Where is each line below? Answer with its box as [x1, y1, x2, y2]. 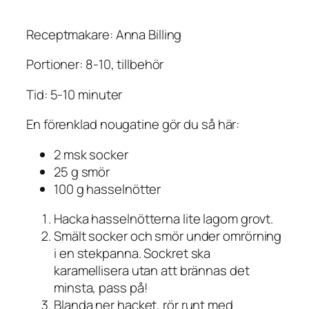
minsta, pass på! [54, 279, 148, 297]
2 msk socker [54, 145, 128, 163]
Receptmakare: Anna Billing [26, 25, 182, 43]
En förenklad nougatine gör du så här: [26, 115, 240, 134]
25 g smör [54, 162, 110, 181]
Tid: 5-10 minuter [26, 85, 123, 103]
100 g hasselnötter [54, 179, 161, 198]
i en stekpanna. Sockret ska [54, 244, 211, 263]
